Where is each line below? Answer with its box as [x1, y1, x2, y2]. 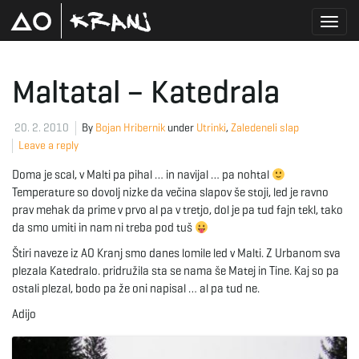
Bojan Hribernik [95, 121, 165, 135]
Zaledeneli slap [231, 121, 299, 135]
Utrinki [196, 121, 226, 135]
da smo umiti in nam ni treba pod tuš [12, 220, 195, 235]
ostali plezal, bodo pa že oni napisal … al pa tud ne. [12, 281, 260, 296]
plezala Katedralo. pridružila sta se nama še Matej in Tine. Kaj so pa [12, 264, 339, 278]
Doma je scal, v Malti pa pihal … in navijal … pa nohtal [12, 167, 272, 182]
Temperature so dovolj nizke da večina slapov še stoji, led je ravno [12, 185, 329, 200]
